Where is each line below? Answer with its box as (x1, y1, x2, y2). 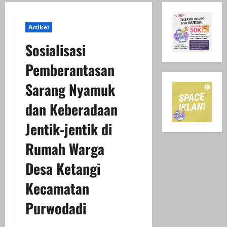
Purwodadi (25, 198, 86, 218)
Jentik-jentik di (25, 119, 112, 139)
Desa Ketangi (25, 158, 100, 179)
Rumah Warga (25, 138, 104, 159)
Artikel (28, 23, 49, 31)
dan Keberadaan (25, 99, 118, 120)
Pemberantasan (25, 59, 115, 80)
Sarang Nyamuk (25, 79, 115, 100)
